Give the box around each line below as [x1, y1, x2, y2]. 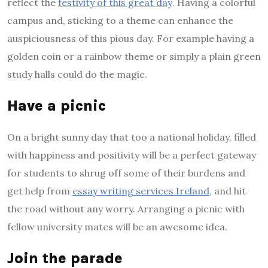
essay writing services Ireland [72, 185, 209, 197]
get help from [7, 185, 72, 197]
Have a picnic [7, 97, 106, 115]
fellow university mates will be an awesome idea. [7, 221, 227, 233]
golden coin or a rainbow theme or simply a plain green [7, 50, 261, 63]
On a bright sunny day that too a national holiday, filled [7, 131, 256, 144]
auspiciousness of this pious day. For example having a [7, 32, 254, 45]
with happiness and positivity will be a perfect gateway [7, 149, 256, 162]
